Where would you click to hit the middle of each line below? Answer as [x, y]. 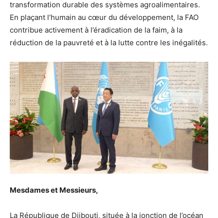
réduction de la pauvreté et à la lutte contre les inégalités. [109, 43]
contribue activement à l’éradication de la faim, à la [96, 30]
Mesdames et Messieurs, [54, 190]
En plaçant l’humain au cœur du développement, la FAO [104, 18]
